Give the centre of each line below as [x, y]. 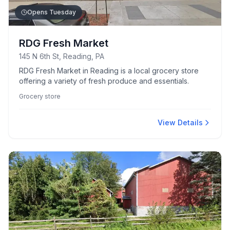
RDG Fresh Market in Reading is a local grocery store [109, 71]
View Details [180, 122]
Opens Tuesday [52, 12]
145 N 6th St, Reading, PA [62, 56]
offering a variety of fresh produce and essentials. [104, 81]
